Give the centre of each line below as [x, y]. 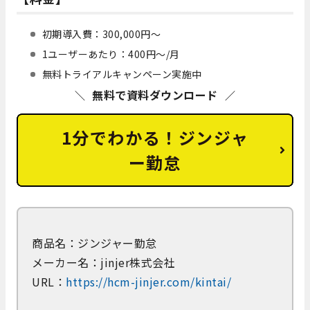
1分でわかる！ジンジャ [155, 137]
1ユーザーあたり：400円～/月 [111, 54]
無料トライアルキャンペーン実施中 [122, 74]
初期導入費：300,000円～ [101, 34]
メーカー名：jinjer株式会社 [103, 262]
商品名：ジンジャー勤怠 [94, 243]
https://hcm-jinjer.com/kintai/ [148, 281]
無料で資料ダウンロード [155, 94]
